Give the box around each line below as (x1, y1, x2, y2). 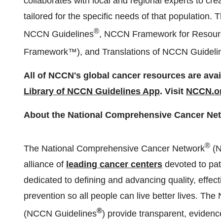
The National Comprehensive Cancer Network (24, 144, 205, 153)
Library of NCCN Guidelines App (24, 86, 160, 96)
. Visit (160, 86, 186, 96)
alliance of (24, 159, 66, 169)
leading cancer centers (66, 159, 162, 169)
